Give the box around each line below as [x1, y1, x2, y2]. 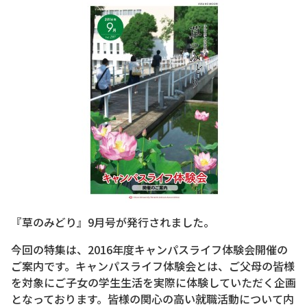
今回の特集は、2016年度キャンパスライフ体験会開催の [11, 241, 288, 258]
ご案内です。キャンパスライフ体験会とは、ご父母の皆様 [11, 258, 295, 274]
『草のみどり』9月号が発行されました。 [11, 214, 214, 230]
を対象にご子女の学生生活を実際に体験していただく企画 [11, 274, 296, 291]
